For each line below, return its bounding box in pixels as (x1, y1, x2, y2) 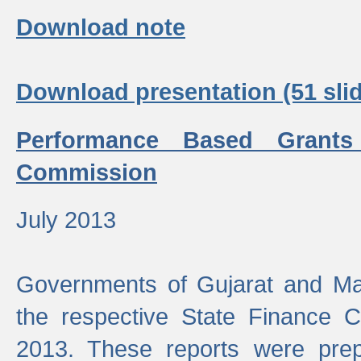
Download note (16, 13, 185, 40)
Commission (16, 159, 157, 185)
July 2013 (16, 205, 116, 233)
